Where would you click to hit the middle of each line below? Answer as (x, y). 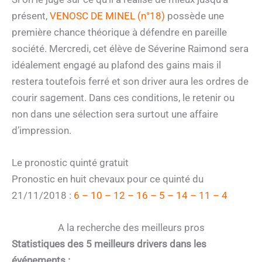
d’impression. (42, 130)
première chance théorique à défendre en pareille (119, 32)
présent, (31, 15)
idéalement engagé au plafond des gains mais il (116, 65)
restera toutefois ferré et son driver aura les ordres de (130, 81)
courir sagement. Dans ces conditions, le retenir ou (123, 97)
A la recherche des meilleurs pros (131, 227)
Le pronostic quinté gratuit (70, 162)
